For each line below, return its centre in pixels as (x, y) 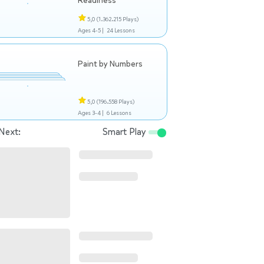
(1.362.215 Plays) (118, 19)
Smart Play (126, 132)
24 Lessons (121, 30)
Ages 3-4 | (91, 113)
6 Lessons (119, 113)
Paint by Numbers (110, 64)
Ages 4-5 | (91, 30)
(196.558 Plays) (115, 102)
